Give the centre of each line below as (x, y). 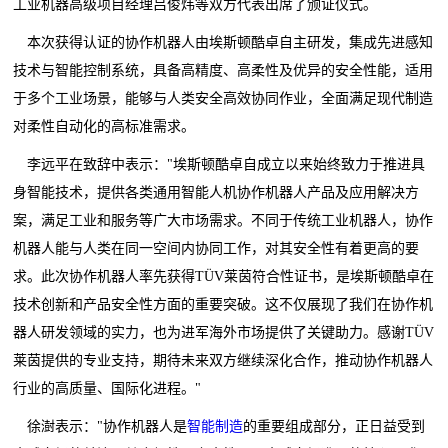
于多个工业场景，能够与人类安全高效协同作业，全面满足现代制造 (223, 99)
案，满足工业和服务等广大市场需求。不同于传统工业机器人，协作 (223, 221)
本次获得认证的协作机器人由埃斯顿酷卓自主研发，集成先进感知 (230, 43)
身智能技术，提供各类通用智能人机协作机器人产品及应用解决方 (216, 193)
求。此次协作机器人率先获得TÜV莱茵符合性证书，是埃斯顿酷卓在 (224, 277)
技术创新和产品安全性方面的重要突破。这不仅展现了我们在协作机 (223, 305)
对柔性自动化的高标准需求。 (104, 127)
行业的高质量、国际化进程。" (107, 389)
